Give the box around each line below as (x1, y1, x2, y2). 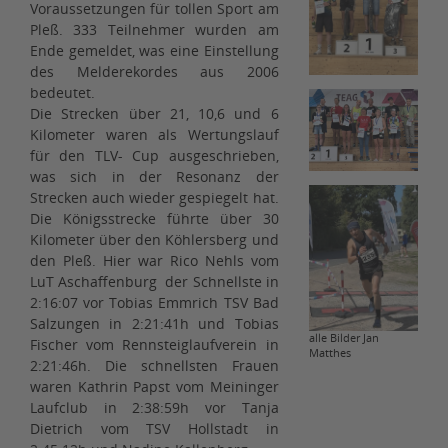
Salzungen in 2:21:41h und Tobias (30, 314, 279, 334)
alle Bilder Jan (308, 330, 379, 345)
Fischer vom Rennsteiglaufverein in (30, 335, 279, 355)
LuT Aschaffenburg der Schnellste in (30, 272, 279, 292)
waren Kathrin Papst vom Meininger (30, 377, 279, 397)
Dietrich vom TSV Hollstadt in (30, 419, 279, 439)
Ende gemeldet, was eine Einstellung (30, 41, 279, 61)
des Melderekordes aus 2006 (30, 62, 279, 82)
